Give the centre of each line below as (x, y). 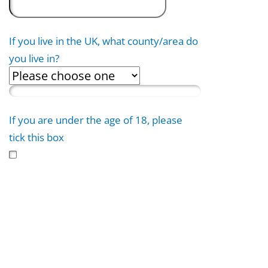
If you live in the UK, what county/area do (104, 41)
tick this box (37, 137)
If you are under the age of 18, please (96, 120)
